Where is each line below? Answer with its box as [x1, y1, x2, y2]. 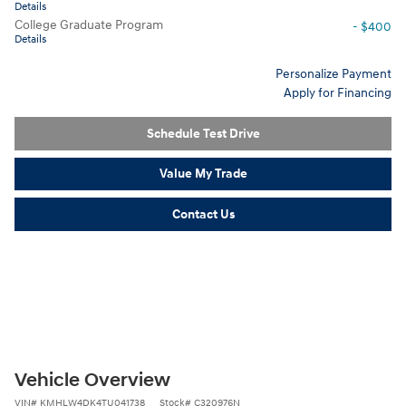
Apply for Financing [284, 85, 391, 101]
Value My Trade [159, 166, 247, 182]
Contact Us [171, 206, 235, 222]
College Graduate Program [14, 17, 163, 33]
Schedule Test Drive [146, 125, 260, 141]
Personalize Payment [275, 66, 391, 82]
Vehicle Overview [14, 368, 170, 392]
